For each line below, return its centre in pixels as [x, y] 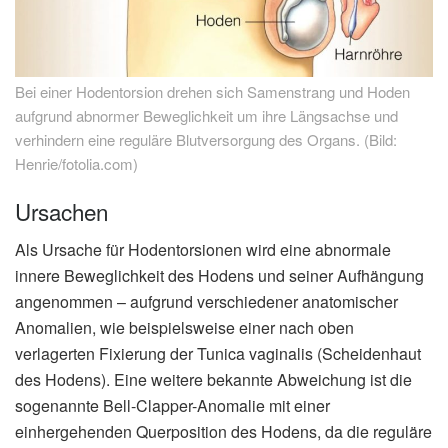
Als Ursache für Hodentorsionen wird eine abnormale [203, 250]
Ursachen [61, 211]
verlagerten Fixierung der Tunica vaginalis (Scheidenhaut [218, 354]
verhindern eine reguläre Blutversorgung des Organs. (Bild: [206, 140]
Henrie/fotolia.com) [76, 164]
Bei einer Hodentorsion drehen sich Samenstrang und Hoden [212, 92]
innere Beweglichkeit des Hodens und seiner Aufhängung [219, 276]
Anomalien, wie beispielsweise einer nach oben [184, 328]
